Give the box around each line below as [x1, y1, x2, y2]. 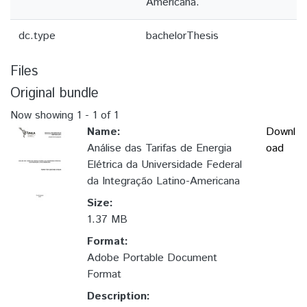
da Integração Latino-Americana [87, 173, 240, 190]
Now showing [10, 108, 77, 123]
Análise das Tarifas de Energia [87, 140, 232, 157]
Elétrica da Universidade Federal [87, 157, 242, 173]
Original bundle [10, 84, 99, 103]
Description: [87, 288, 150, 305]
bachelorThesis [146, 28, 219, 44]
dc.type [19, 28, 56, 44]
